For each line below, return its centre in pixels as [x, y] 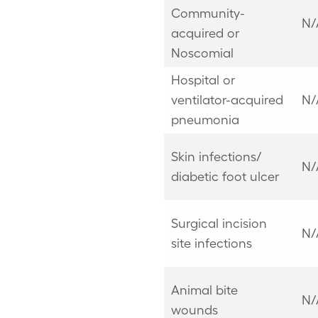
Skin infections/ [216, 157]
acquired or [205, 33]
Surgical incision [219, 223]
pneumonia [205, 120]
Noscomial [202, 53]
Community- [208, 13]
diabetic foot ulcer [225, 176]
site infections [211, 243]
